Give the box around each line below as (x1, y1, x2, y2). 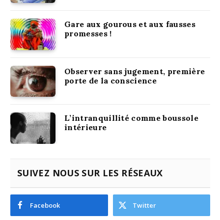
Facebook (30, 201, 60, 210)
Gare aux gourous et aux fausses (64, 19, 195, 29)
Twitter (132, 201, 156, 210)
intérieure (64, 122, 107, 133)
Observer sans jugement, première (64, 66, 205, 76)
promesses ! (64, 28, 112, 39)
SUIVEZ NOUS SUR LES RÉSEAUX (17, 167, 163, 179)
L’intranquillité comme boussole (64, 113, 198, 123)
